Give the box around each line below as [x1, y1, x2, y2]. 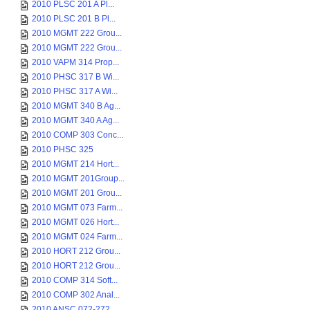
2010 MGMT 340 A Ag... [32, 116, 119, 125]
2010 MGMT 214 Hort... [32, 159, 119, 169]
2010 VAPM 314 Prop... [32, 57, 119, 67]
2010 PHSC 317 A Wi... [32, 86, 118, 96]
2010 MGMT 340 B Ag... [32, 101, 120, 111]
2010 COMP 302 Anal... [32, 290, 120, 300]
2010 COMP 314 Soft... [32, 275, 118, 285]
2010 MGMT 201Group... [32, 174, 125, 183]
